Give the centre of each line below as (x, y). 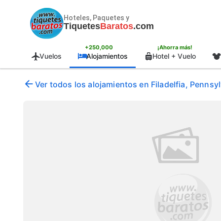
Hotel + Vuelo (174, 56)
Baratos (117, 26)
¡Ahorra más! (175, 47)
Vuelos (51, 56)
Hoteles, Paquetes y (96, 18)
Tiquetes (82, 26)
